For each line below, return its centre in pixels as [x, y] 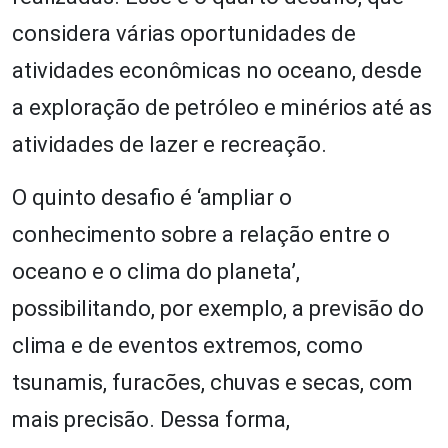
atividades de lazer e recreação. [169, 144]
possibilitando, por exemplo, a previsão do [218, 308]
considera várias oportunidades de [184, 33]
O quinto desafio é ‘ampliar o [152, 197]
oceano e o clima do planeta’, [156, 271]
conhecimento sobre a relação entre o [201, 234]
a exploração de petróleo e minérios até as [222, 107]
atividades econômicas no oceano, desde [217, 70]
